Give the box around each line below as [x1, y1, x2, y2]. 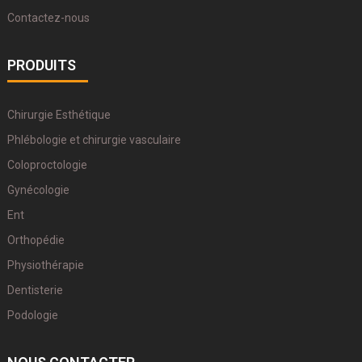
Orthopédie [6, 234, 65, 247]
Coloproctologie [6, 158, 87, 172]
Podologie [6, 309, 58, 322]
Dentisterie [6, 284, 63, 297]
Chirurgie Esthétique [6, 108, 111, 122]
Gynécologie [6, 183, 69, 197]
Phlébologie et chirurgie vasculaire [6, 133, 181, 147]
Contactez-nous [6, 11, 90, 25]
